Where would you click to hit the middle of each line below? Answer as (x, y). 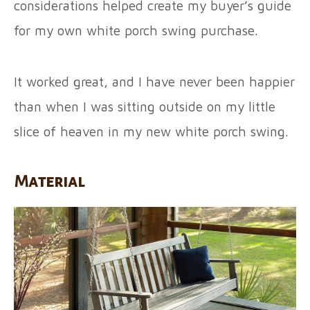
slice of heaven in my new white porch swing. (151, 132)
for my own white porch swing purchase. (138, 31)
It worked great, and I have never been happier (154, 82)
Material (49, 182)
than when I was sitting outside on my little (145, 107)
